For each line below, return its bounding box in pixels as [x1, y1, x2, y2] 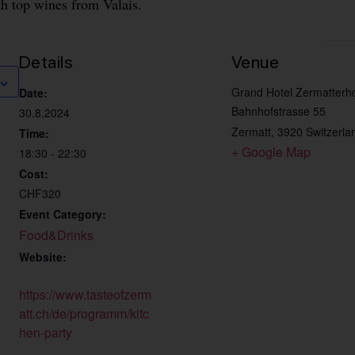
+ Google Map [231, 143, 311, 162]
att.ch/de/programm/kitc [19, 304, 149, 323]
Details [19, 52, 74, 73]
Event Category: [19, 206, 106, 223]
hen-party [19, 323, 72, 342]
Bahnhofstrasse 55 [231, 103, 326, 120]
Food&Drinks [19, 226, 94, 245]
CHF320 [19, 185, 61, 202]
